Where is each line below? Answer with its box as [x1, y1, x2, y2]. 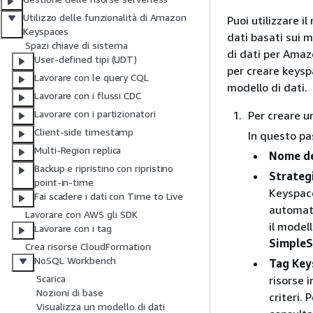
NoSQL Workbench [34, 254, 116, 267]
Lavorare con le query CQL [34, 71, 149, 84]
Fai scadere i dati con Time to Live [34, 190, 184, 203]
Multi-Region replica [34, 144, 122, 156]
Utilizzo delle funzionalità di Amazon [23, 11, 187, 24]
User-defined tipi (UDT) [34, 53, 138, 66]
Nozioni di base [36, 286, 103, 299]
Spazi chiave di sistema [25, 39, 128, 52]
